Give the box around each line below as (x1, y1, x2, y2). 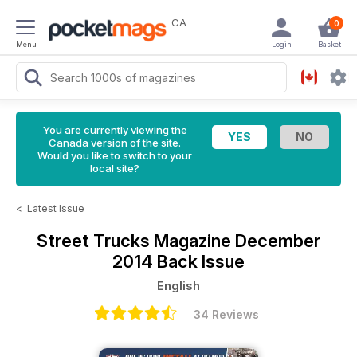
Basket (317, 40, 341, 49)
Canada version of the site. (49, 136, 181, 149)
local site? (90, 162, 139, 175)
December (235, 230, 320, 251)
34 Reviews (194, 308, 259, 321)
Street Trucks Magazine (37, 230, 235, 251)
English (157, 278, 200, 293)
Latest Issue (27, 202, 84, 214)
